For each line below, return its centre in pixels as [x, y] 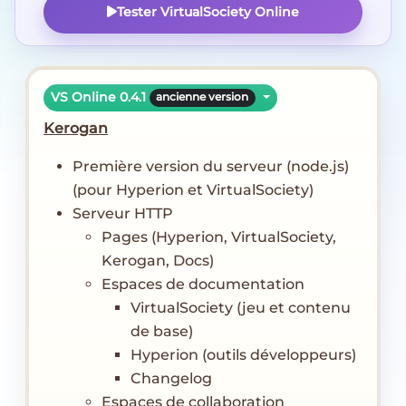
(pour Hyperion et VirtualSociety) [193, 189]
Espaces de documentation [203, 284]
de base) [162, 331]
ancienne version [203, 97]
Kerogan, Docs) [158, 260]
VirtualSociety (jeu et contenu [241, 307]
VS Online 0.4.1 [100, 97]
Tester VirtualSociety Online [208, 11]
